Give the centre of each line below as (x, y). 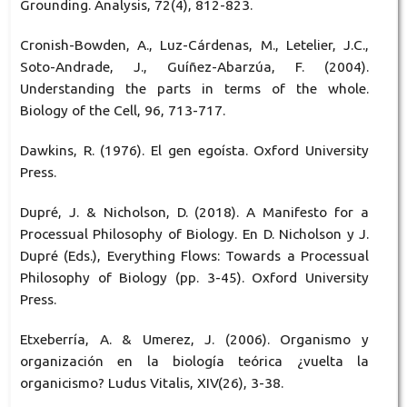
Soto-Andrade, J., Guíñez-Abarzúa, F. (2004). (194, 66)
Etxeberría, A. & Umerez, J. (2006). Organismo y (194, 339)
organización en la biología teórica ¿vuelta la (194, 361)
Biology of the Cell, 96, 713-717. (122, 110)
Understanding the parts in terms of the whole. (194, 88)
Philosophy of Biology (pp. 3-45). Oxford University (194, 277)
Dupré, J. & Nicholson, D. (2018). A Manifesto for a (194, 212)
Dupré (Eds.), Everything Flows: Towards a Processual (194, 255)
